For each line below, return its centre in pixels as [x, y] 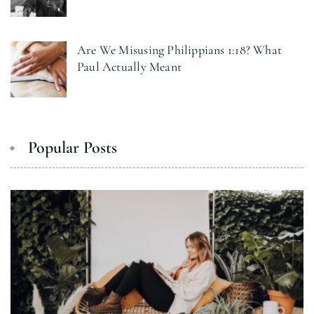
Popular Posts [73, 147]
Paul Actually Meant [129, 66]
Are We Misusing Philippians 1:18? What [179, 49]
